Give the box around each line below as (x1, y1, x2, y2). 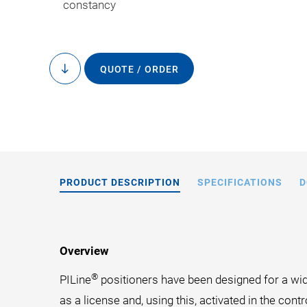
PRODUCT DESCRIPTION (60, 177, 180, 188)
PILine (60, 273, 91, 286)
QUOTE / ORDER (99, 64, 179, 75)
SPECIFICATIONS (197, 177, 282, 188)
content (64, 78, 98, 90)
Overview (60, 244, 109, 258)
